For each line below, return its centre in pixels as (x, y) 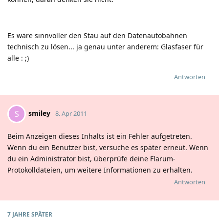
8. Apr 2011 (71, 113)
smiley (39, 113)
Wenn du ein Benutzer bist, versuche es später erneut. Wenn (108, 147)
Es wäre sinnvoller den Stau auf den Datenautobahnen (97, 35)
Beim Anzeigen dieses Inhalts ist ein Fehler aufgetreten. (100, 136)
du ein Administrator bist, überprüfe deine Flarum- (91, 158)
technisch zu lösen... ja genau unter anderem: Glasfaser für (105, 46)
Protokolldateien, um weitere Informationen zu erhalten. (100, 170)
